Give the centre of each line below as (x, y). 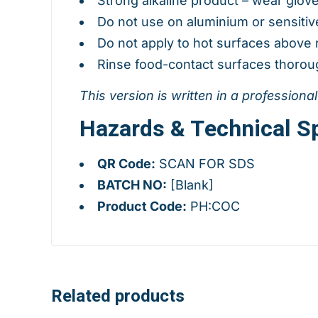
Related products (118, 297)
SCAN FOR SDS (205, 164)
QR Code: (126, 164)
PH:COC (213, 207)
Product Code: (142, 207)
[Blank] (190, 185)
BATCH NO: (132, 185)
